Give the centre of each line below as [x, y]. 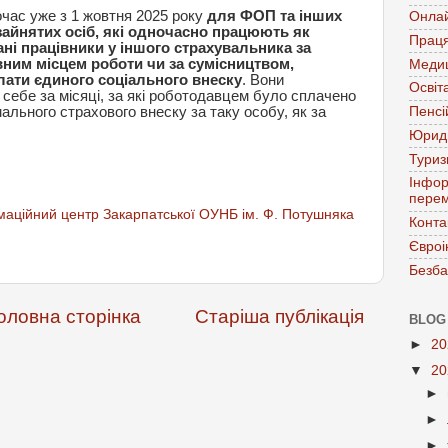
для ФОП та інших [274, 15]
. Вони [263, 79]
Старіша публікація [279, 316]
